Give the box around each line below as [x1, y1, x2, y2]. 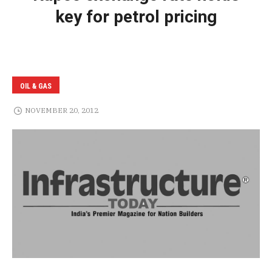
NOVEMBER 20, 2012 [24, 106, 98, 115]
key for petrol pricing [55, 6, 217, 27]
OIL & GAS [20, 81, 52, 90]
